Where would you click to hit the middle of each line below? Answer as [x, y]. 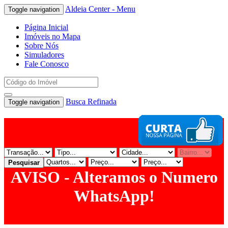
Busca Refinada [91, 102]
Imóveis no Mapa [52, 36]
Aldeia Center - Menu [100, 9]
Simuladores [44, 55]
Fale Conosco [47, 64]
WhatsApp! [114, 196]
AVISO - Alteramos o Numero [114, 177]
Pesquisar [24, 163]
